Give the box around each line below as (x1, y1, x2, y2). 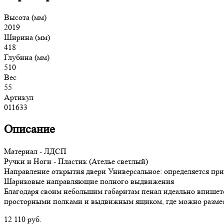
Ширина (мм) (4, 32, 50, 42)
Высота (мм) (4, 12, 46, 22)
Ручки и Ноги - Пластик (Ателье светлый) (4, 156, 148, 166)
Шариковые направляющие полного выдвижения (4, 176, 174, 186)
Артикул (4, 92, 33, 102)
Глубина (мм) (4, 52, 49, 62)
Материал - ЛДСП (4, 146, 66, 156)
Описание (4, 122, 55, 136)
